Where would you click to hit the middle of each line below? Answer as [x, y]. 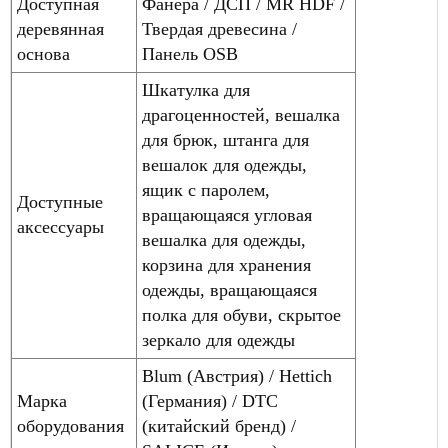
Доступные [60, 202]
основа [43, 54]
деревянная [60, 29]
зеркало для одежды [218, 340]
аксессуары [60, 227]
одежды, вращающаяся [229, 290]
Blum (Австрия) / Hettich [237, 376]
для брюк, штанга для [225, 140]
